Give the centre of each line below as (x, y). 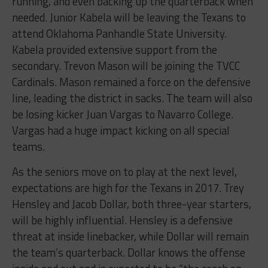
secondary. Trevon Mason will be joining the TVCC (126, 66)
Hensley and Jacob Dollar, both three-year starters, (131, 204)
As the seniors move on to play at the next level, (124, 172)
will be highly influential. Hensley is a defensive (122, 220)
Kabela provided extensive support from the (114, 50)
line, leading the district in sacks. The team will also (132, 98)
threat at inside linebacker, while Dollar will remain (130, 237)
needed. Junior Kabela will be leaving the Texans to (129, 18)
